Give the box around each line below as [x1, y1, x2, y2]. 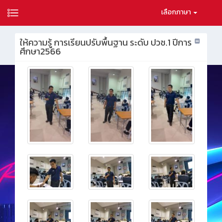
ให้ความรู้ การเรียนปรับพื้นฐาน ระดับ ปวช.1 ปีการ [20, 36, 192, 49]
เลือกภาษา [161, 7, 192, 17]
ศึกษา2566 [20, 45, 61, 58]
